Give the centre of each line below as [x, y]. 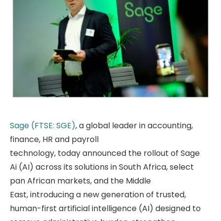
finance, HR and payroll [54, 139]
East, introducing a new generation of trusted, [98, 194]
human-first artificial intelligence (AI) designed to [105, 208]
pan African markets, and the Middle [80, 181]
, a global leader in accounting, [134, 125]
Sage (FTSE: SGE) [43, 125]
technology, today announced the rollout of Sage [105, 153]
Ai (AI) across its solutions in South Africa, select [102, 167]
